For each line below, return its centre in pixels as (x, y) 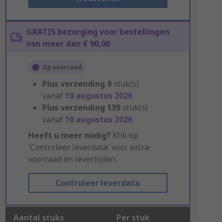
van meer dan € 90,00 (68, 44)
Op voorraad (62, 67)
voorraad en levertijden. (72, 159)
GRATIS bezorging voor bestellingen (98, 32)
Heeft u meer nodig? (69, 135)
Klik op (124, 135)
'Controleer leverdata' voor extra (88, 147)
